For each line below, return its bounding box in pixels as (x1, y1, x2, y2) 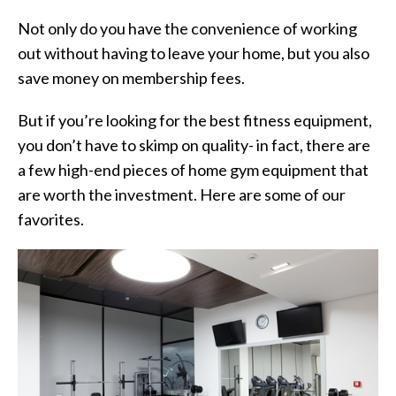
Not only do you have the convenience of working (18, 19, 357, 38)
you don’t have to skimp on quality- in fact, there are (18, 135, 370, 155)
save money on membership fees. (18, 68, 245, 88)
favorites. (18, 209, 84, 229)
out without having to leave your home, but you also (18, 43, 369, 63)
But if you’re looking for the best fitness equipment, (18, 110, 372, 130)
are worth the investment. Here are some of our (18, 185, 346, 204)
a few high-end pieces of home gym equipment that (18, 160, 369, 179)
